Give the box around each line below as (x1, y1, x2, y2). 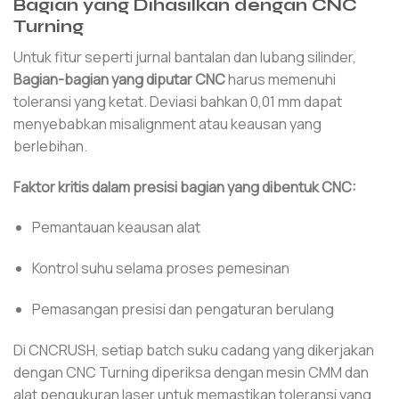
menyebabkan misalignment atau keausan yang (13, 113, 322, 134)
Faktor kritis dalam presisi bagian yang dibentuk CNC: (13, 176, 356, 197)
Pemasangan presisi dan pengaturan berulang (31, 298, 334, 319)
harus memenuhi (225, 69, 336, 89)
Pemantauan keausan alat (31, 217, 200, 238)
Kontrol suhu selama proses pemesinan (31, 258, 289, 279)
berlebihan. (13, 135, 87, 156)
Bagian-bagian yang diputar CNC (13, 69, 225, 89)
